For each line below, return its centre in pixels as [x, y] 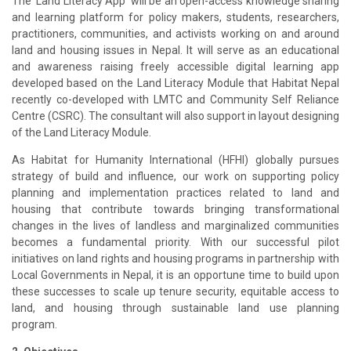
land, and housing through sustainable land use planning [175, 308]
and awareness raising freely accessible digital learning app [175, 66]
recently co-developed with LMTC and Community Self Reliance [175, 99]
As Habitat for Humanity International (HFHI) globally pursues [175, 159]
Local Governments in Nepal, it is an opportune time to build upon [175, 275]
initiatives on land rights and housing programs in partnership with [175, 258]
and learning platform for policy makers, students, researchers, [175, 17]
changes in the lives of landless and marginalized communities [175, 225]
